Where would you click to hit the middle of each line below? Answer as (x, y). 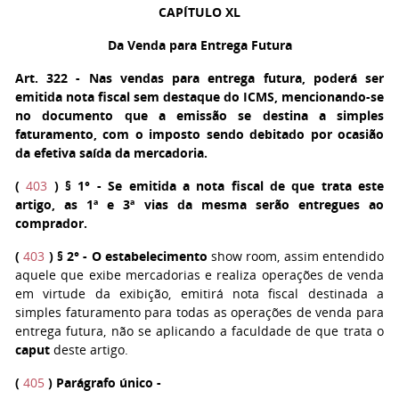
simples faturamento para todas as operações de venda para (199, 312)
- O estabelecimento (143, 256)
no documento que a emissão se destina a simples (199, 115)
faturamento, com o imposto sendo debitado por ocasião (199, 134)
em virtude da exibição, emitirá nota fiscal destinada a (199, 293)
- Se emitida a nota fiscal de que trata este (237, 186)
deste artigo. (89, 350)
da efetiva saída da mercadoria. (111, 153)
